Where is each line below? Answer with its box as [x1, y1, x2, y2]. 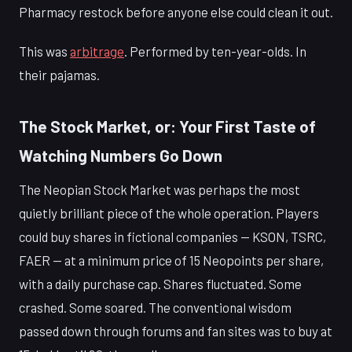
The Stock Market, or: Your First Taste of [19, 116, 316, 137]
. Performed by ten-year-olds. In [124, 43, 306, 60]
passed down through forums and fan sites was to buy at [19, 323, 332, 339]
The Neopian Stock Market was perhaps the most [19, 181, 300, 197]
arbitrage [70, 43, 124, 60]
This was [19, 43, 70, 60]
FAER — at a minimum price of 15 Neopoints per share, [19, 252, 324, 268]
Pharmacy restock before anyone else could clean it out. [19, 4, 333, 20]
